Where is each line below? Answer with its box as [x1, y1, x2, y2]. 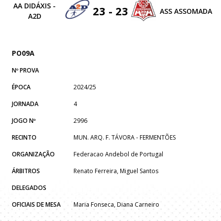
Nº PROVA [12, 66, 39, 75]
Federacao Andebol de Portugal [74, 150, 163, 159]
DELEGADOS [12, 184, 46, 192]
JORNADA [12, 100, 38, 109]
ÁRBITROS [12, 167, 40, 176]
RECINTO [12, 133, 37, 142]
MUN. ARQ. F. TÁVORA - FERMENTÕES [74, 133, 176, 142]
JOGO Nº [12, 116, 36, 125]
